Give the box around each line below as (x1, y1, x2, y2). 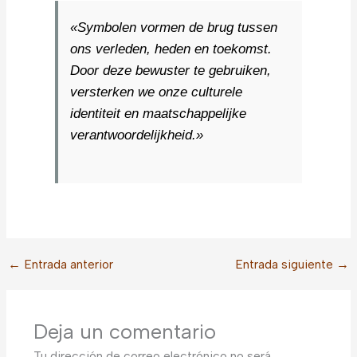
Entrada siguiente (234, 256, 336, 272)
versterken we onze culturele (70, 84, 243, 100)
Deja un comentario (33, 320, 216, 344)
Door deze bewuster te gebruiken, (70, 62, 272, 78)
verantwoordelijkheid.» (70, 127, 204, 143)
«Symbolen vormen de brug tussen (70, 19, 278, 35)
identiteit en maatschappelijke (70, 105, 247, 121)
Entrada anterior (21, 256, 114, 272)
